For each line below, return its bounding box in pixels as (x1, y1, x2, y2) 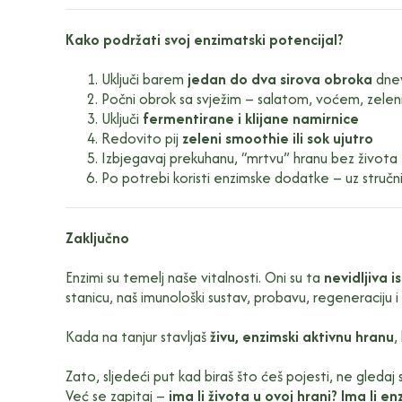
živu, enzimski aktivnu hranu (209, 325, 394, 347)
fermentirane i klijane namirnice (142, 107, 359, 129)
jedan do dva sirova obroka (187, 67, 372, 90)
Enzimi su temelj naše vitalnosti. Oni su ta (65, 266, 324, 288)
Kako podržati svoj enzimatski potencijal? (65, 28, 344, 50)
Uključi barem (100, 67, 188, 90)
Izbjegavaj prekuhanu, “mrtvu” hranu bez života (100, 146, 398, 169)
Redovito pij (100, 127, 182, 149)
